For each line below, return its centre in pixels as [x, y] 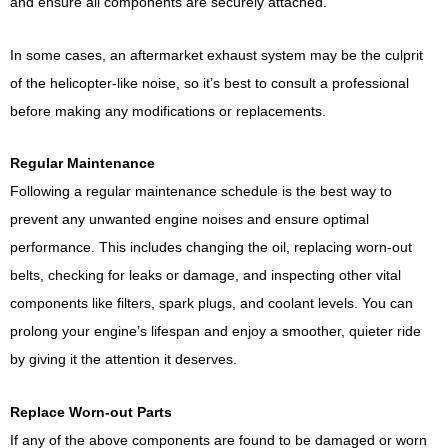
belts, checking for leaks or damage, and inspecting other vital [205, 275]
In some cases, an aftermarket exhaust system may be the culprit [216, 54]
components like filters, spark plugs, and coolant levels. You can [211, 303]
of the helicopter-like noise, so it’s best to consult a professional [209, 82]
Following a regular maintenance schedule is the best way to [201, 191]
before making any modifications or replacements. [168, 110]
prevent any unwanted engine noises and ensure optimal [189, 219]
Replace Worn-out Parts [91, 411]
